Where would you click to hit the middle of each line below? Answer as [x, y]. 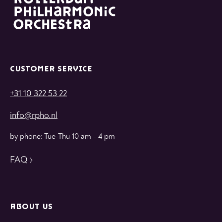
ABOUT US [31, 207]
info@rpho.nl [34, 115]
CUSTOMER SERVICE [51, 69]
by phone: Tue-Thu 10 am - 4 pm [62, 136]
